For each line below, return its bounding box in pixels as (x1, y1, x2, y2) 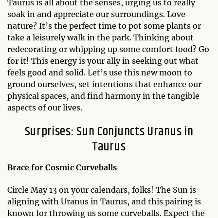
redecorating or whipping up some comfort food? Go (7, 44, 209, 54)
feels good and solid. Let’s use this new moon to (7, 67, 192, 77)
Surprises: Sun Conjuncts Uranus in (24, 122, 194, 141)
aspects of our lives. (7, 102, 82, 112)
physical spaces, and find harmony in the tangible (7, 91, 200, 101)
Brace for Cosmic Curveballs (7, 162, 117, 172)
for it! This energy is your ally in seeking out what (7, 55, 199, 66)
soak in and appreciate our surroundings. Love (7, 9, 185, 19)
